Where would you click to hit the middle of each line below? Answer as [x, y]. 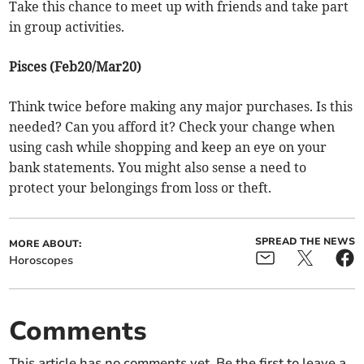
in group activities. [67, 27]
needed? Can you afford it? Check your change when [172, 127]
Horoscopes [41, 261]
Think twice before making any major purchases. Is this [181, 107]
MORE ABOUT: [45, 244]
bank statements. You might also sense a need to [158, 168]
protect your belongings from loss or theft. [141, 188]
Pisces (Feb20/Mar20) [76, 67]
